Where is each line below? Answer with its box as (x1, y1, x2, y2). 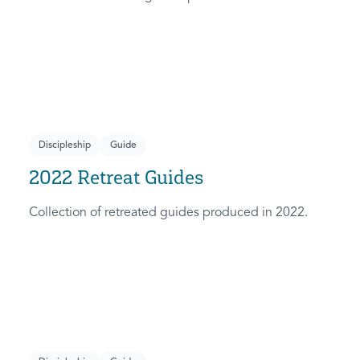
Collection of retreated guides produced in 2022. (29, 207, 308, 220)
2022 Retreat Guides (29, 166, 203, 190)
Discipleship (39, 141, 91, 151)
